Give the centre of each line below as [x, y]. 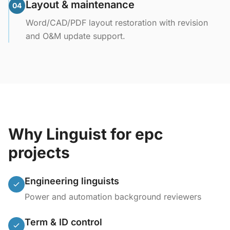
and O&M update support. [75, 36]
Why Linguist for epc [86, 134]
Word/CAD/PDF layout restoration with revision [117, 23]
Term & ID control [63, 222]
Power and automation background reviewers [113, 197]
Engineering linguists [72, 181]
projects [39, 152]
